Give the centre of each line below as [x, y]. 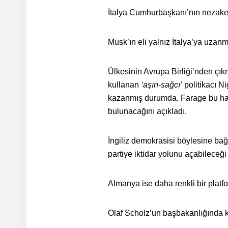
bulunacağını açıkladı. [147, 111]
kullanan [124, 85]
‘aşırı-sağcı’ [162, 85]
